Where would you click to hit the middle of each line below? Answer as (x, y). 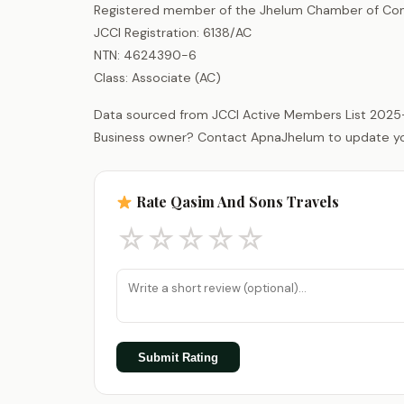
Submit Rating (178, 357)
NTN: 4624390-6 (145, 55)
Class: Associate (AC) (157, 77)
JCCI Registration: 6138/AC (173, 32)
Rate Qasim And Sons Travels (236, 201)
